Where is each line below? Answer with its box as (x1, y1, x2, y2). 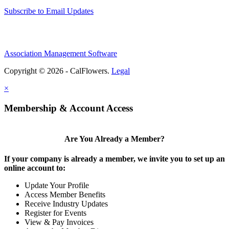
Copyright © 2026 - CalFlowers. (4, 66, 111, 76)
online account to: (4, 164, 65, 173)
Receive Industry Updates (25, 199, 108, 209)
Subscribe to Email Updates (4, 7, 94, 16)
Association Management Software (4, 49, 117, 58)
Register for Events (25, 209, 86, 218)
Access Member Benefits (25, 190, 105, 199)
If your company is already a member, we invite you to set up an (4, 154, 225, 164)
